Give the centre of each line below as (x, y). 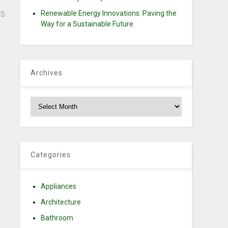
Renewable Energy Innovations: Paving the (109, 13)
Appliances (59, 186)
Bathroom (57, 218)
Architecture (61, 202)
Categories (51, 155)
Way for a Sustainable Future (87, 24)
